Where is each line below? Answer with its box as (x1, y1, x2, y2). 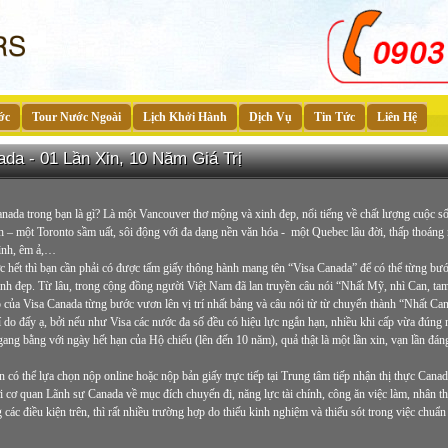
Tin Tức (313, 110, 355, 124)
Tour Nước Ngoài (31, 110, 121, 124)
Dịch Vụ (248, 110, 292, 124)
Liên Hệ (376, 110, 417, 124)
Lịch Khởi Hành (142, 110, 227, 124)
